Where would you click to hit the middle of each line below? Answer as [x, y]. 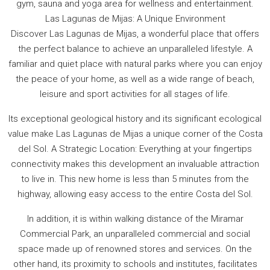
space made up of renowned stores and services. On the [135, 249]
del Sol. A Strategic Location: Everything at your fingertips [135, 149]
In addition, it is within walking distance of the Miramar [135, 218]
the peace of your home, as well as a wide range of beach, [135, 79]
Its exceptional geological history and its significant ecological [135, 118]
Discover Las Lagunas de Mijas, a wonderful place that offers [135, 33]
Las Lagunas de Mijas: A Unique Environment [135, 18]
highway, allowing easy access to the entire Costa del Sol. [135, 194]
